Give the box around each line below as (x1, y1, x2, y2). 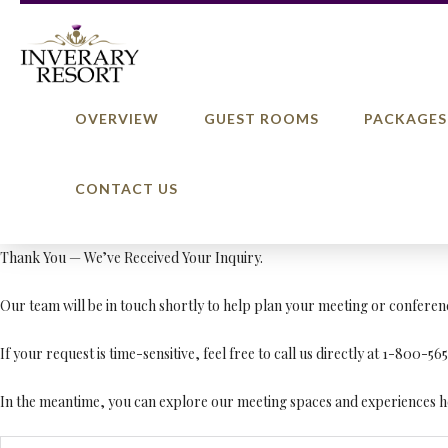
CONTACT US (75, 180, 178, 197)
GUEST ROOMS (204, 110, 319, 127)
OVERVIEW (75, 110, 159, 127)
